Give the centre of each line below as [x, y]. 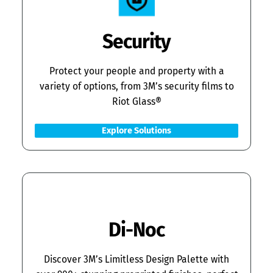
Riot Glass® [136, 102]
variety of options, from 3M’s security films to [136, 87]
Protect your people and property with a [136, 71]
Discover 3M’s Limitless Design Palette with [136, 260]
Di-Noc [136, 230]
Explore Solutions [136, 131]
